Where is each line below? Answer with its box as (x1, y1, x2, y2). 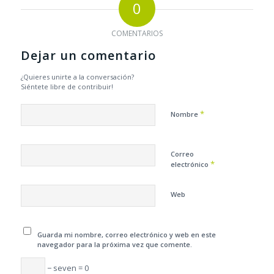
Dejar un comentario (20, 46, 156, 64)
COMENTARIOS (111, 28, 163, 39)
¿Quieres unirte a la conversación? (20, 72, 134, 81)
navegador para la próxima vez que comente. (37, 239, 193, 249)
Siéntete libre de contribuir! (20, 81, 113, 91)
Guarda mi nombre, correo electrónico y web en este (37, 229, 217, 239)
